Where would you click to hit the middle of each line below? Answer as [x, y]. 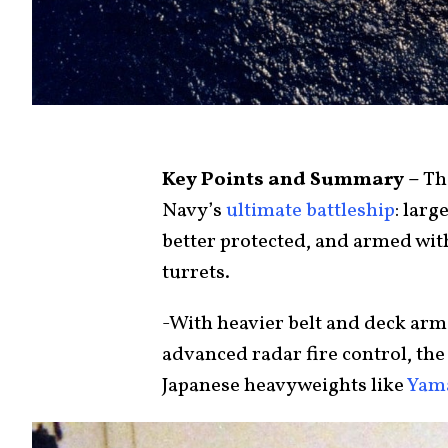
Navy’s [194, 210]
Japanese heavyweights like [284, 385]
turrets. [196, 272]
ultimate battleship [310, 210]
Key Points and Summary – [291, 179]
